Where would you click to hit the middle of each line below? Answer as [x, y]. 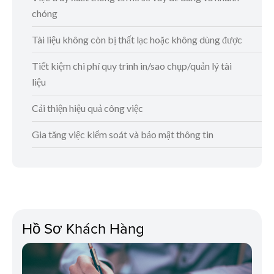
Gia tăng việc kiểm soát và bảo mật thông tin [123, 135]
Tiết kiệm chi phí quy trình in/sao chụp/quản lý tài [132, 66]
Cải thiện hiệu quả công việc [87, 108]
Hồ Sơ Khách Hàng [83, 228]
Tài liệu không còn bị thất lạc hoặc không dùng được [137, 40]
